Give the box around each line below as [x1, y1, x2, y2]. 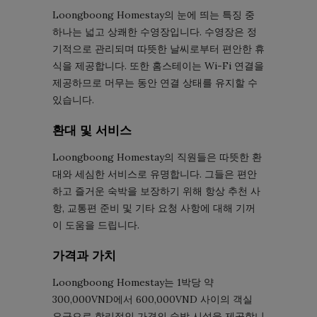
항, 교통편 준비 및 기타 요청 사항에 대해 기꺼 [52, 201, 255, 214]
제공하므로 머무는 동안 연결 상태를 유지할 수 [52, 76, 258, 89]
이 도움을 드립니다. [52, 218, 139, 231]
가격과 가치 [52, 248, 116, 263]
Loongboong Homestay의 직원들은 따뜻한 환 [52, 150, 262, 163]
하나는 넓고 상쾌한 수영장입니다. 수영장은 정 [52, 25, 257, 38]
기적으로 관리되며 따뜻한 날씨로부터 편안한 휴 [52, 42, 265, 55]
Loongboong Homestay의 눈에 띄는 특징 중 [52, 8, 255, 21]
